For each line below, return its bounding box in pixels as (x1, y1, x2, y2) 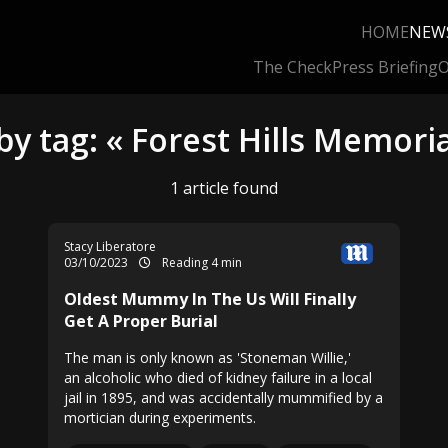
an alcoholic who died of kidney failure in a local (64, 368, 372, 387)
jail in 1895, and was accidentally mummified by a (64, 388, 383, 407)
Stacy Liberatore (64, 238, 156, 255)
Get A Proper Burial (64, 310, 218, 332)
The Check (253, 56, 332, 78)
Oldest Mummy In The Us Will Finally (64, 288, 356, 310)
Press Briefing (332, 56, 438, 78)
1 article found (170, 177, 278, 199)
